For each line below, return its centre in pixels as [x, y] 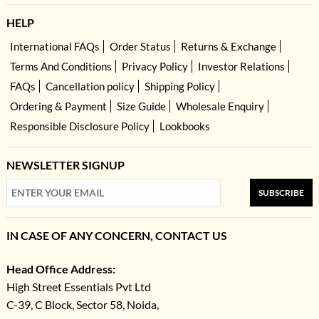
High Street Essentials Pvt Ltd [78, 286]
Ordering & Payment [58, 106]
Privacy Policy [155, 66]
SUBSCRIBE [282, 192]
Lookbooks [184, 126]
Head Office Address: [61, 268]
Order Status [140, 46]
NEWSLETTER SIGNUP [65, 164]
